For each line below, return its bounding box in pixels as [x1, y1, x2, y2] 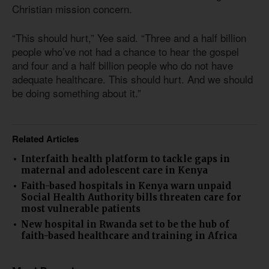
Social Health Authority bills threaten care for [21, 191, 241, 203]
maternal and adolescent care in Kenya [21, 164, 208, 176]
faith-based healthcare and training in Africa [21, 229, 237, 241]
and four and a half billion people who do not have [12, 58, 233, 73]
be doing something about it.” [12, 85, 141, 101]
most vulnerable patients [21, 202, 141, 214]
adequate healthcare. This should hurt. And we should [12, 71, 253, 87]
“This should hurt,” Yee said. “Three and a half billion [12, 30, 246, 46]
